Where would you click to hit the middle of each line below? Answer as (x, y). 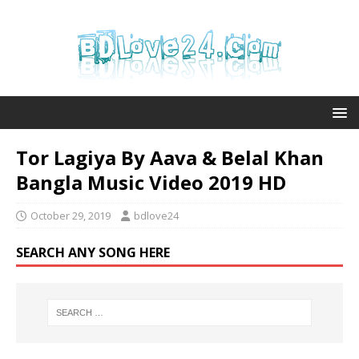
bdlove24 (156, 216)
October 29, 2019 (71, 216)
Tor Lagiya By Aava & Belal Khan (170, 157)
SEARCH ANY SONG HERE (93, 252)
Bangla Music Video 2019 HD (151, 182)
